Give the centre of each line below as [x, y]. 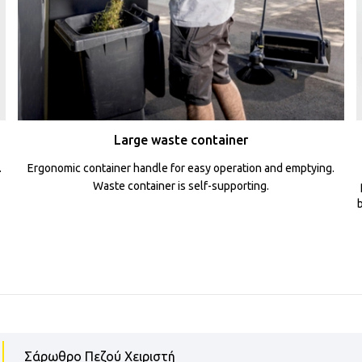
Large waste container [181, 140]
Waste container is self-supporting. [181, 186]
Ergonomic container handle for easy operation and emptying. [181, 168]
